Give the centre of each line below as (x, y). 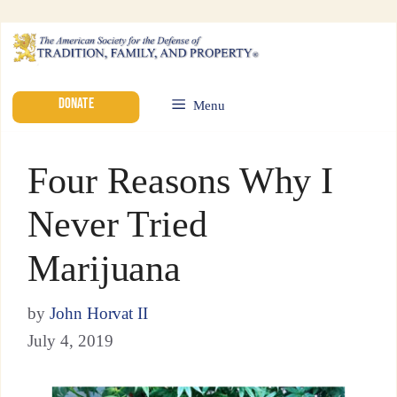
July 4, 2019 (70, 340)
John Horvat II (99, 313)
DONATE (76, 103)
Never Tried (117, 224)
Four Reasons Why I (180, 180)
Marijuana (104, 268)
